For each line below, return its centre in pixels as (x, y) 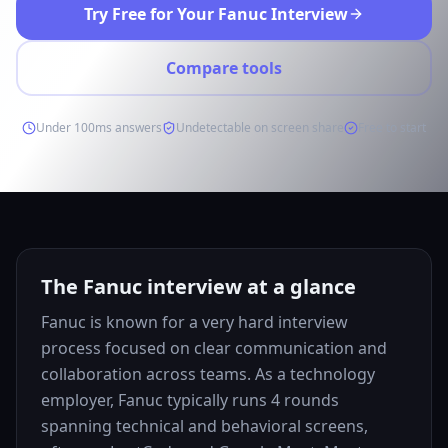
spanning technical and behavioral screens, (204, 426)
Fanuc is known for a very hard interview (194, 322)
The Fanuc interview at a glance (198, 286)
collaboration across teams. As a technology (208, 374)
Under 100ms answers (99, 127)
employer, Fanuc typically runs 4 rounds (190, 400)
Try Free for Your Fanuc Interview (216, 14)
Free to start (392, 127)
